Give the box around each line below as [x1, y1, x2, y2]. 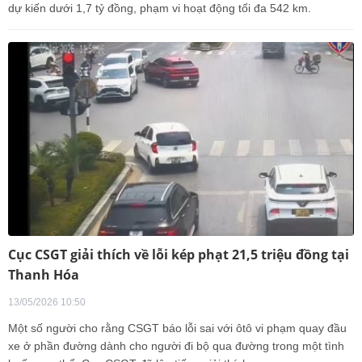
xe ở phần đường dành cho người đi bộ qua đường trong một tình [8, 339, 344, 352]
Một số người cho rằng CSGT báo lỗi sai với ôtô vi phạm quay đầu [8, 322, 347, 335]
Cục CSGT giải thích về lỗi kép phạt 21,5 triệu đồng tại [8, 246, 349, 263]
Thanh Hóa [8, 266, 79, 284]
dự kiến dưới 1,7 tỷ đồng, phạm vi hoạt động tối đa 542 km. [8, 2, 311, 15]
